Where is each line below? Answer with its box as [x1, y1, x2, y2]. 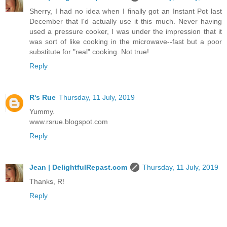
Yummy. [29, 107, 55, 116]
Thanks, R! [29, 177, 64, 185]
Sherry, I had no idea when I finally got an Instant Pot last [29, 7, 222, 15]
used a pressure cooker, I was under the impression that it [29, 27, 222, 35]
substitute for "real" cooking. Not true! [29, 47, 149, 56]
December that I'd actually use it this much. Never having [29, 17, 222, 25]
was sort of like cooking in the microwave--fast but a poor [29, 37, 222, 46]
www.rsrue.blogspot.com [29, 117, 108, 126]
